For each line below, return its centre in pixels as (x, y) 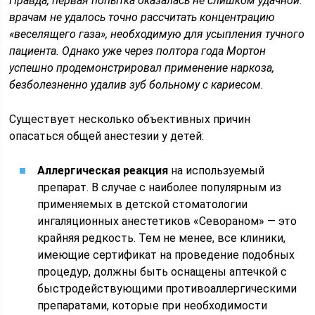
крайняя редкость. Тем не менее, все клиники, (162, 238)
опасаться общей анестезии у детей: (107, 136)
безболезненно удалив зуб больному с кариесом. (137, 85)
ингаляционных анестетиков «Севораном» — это (167, 221)
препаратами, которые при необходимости (153, 306)
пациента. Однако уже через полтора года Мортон (138, 51)
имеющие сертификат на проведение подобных (166, 255)
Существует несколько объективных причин (130, 119)
